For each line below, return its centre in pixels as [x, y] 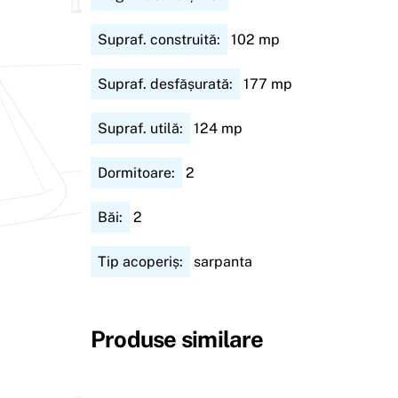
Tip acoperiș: [140, 261]
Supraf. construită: [159, 39]
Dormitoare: [136, 172]
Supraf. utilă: [140, 128]
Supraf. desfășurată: [165, 84]
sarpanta [221, 261]
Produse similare [177, 339]
